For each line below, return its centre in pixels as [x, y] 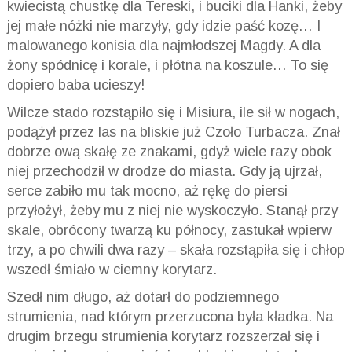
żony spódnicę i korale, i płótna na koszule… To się [167, 65]
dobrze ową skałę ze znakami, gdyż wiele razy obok [169, 151]
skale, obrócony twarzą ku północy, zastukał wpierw [169, 230]
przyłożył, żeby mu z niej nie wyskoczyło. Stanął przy [172, 210]
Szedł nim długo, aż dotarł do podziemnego [143, 297]
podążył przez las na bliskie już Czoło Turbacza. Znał [173, 132]
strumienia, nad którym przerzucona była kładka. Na [170, 316]
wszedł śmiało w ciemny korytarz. [112, 269]
